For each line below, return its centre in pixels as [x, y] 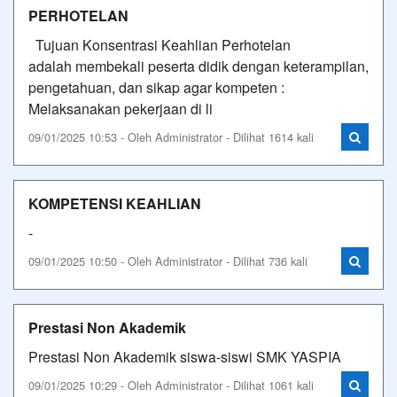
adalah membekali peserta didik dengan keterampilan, [198, 66]
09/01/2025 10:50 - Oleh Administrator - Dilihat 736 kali [168, 261]
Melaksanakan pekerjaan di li [121, 109]
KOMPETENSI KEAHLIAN [115, 203]
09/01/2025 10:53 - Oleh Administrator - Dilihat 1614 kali [171, 137]
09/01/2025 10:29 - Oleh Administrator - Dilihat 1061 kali [171, 385]
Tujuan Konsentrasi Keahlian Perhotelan [160, 45]
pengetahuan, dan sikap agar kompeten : [158, 87]
